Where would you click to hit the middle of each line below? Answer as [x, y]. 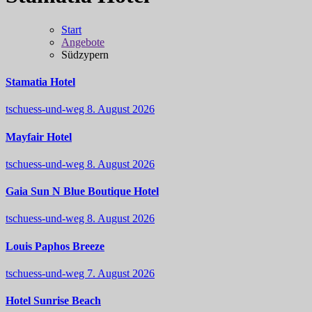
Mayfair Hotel [39, 136]
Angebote [83, 42]
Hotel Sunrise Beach [53, 301]
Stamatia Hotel [40, 82]
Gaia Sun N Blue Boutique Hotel [82, 192]
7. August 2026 [121, 273]
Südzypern [85, 54]
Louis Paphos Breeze [55, 246]
